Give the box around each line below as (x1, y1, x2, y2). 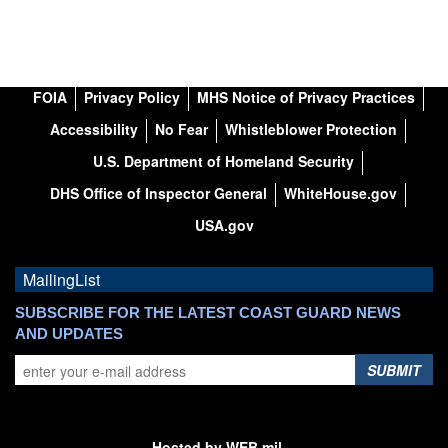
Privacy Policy (83, 87, 180, 108)
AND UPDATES (15, 325, 123, 343)
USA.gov (194, 215, 254, 236)
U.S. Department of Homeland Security (93, 151, 354, 172)
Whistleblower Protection (225, 119, 397, 140)
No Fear (155, 119, 208, 140)
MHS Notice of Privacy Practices (196, 87, 415, 108)
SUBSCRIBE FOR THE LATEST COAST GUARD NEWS (15, 304, 401, 322)
